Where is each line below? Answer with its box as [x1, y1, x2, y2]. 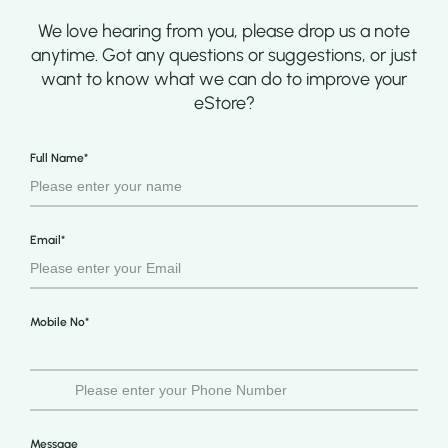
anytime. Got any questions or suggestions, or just [31, 44, 417, 67]
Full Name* [30, 151, 88, 166]
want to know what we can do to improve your [41, 68, 407, 91]
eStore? [193, 92, 255, 115]
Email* [30, 233, 65, 248]
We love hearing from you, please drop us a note [38, 20, 410, 43]
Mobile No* [30, 315, 89, 330]
